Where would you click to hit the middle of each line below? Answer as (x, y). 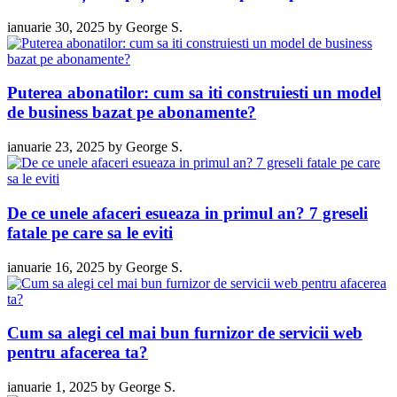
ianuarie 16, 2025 (56, 267)
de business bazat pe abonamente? (132, 113)
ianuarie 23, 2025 (56, 147)
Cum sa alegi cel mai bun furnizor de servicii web (185, 333)
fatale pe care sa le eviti (90, 232)
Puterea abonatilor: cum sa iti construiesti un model (194, 93)
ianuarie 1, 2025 (52, 387)
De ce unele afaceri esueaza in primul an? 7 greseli (187, 213)
